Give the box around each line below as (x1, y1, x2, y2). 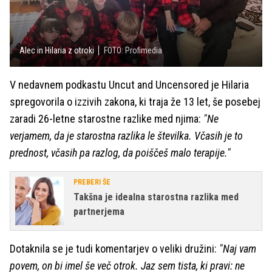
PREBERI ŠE (73, 178, 110, 187)
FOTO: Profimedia (104, 46, 162, 56)
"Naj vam (219, 242, 256, 256)
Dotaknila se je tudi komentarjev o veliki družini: (10, 242, 219, 256)
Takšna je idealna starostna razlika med (73, 191, 239, 203)
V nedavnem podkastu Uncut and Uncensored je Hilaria (10, 78, 249, 92)
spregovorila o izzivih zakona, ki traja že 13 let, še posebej (10, 95, 260, 109)
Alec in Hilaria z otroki (19, 46, 94, 56)
